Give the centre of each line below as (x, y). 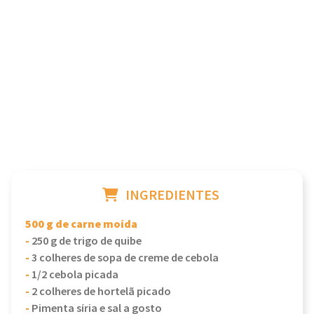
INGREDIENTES (172, 196)
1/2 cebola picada (75, 275)
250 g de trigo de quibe (87, 241)
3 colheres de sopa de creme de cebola (125, 258)
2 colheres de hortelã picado (101, 292)
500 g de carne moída (81, 225)
